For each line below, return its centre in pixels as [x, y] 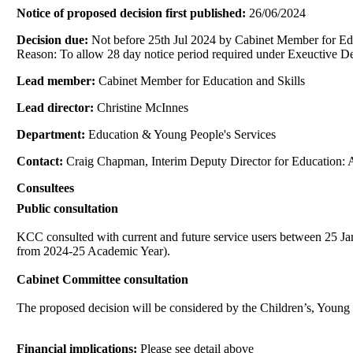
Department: [53, 134]
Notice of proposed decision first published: [133, 13]
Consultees [46, 188]
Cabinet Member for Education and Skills [202, 80]
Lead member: [58, 80]
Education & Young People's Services [182, 134]
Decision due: [54, 39]
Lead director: [57, 107]
